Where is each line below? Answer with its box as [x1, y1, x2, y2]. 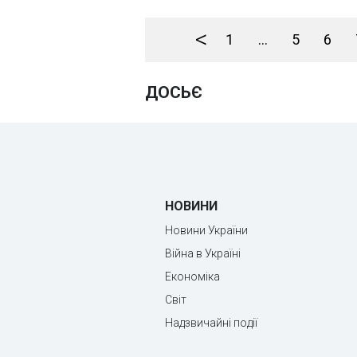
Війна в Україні [165, 247, 241, 260]
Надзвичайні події [165, 316, 257, 329]
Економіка [165, 270, 220, 283]
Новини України [165, 224, 248, 237]
